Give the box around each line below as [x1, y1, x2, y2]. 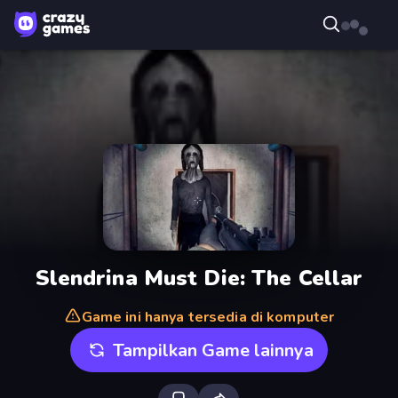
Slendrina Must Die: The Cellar [35, 263, 363, 292]
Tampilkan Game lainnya [113, 338, 314, 362]
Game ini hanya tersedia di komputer [81, 307, 335, 327]
